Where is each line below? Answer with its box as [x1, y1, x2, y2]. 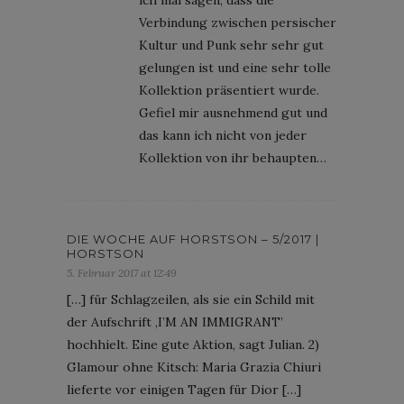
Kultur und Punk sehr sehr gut [139, 36, 324, 53]
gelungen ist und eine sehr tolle [139, 59, 331, 76]
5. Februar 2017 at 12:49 [67, 265, 177, 280]
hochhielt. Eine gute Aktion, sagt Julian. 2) [67, 335, 319, 353]
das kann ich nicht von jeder [139, 126, 307, 143]
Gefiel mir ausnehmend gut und [139, 104, 327, 121]
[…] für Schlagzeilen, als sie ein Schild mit [67, 290, 315, 308]
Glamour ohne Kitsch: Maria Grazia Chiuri [67, 358, 321, 375]
